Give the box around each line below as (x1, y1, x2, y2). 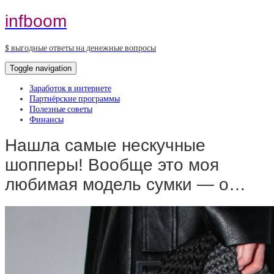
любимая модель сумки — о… (5, 175, 246, 194)
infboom (5, 11, 67, 31)
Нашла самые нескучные (5, 136, 206, 155)
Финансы (29, 114, 64, 125)
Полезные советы (29, 103, 92, 114)
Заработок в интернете (29, 83, 111, 94)
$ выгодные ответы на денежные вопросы (5, 42, 156, 53)
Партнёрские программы (29, 93, 120, 104)
